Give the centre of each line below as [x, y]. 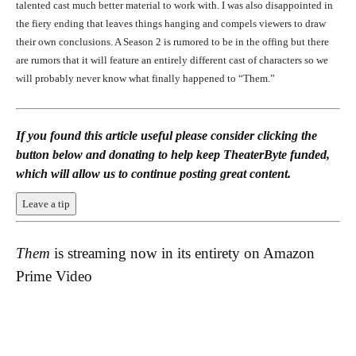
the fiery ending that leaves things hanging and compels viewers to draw [171, 23]
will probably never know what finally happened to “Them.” [145, 78]
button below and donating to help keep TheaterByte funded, [173, 155]
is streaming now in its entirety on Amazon [182, 253]
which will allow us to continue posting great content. [153, 174]
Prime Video [54, 276]
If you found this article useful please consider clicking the [166, 135]
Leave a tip [46, 204]
